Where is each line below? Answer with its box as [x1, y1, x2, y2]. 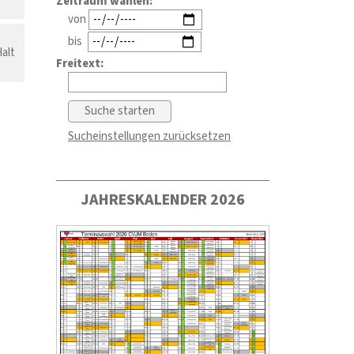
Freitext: [56, 55, 104, 72]
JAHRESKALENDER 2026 [81, 189, 246, 211]
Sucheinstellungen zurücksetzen [68, 128, 232, 145]
